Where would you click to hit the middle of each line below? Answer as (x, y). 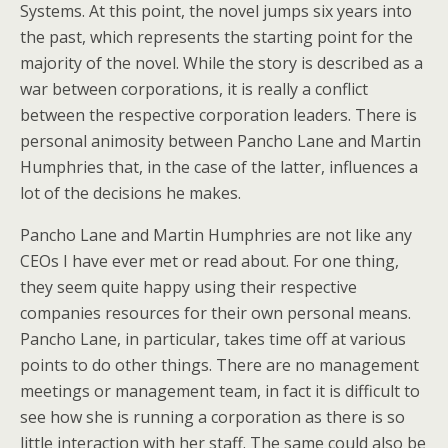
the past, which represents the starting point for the (216, 37)
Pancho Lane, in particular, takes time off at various (213, 339)
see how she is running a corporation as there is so (212, 417)
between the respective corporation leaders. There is (218, 115)
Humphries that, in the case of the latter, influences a (219, 167)
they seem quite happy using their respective (188, 287)
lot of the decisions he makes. (130, 193)
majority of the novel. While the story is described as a (221, 63)
